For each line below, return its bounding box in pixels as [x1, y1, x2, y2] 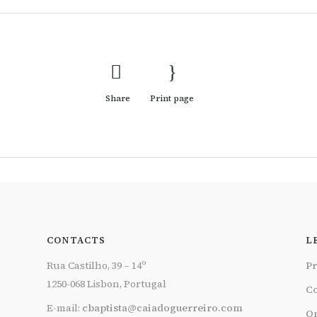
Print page [150, 93, 194, 105]
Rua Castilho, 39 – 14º [46, 258, 146, 273]
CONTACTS [46, 234, 105, 247]
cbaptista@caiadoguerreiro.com [81, 301, 243, 316]
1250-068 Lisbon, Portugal [46, 277, 166, 292]
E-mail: [46, 301, 82, 316]
